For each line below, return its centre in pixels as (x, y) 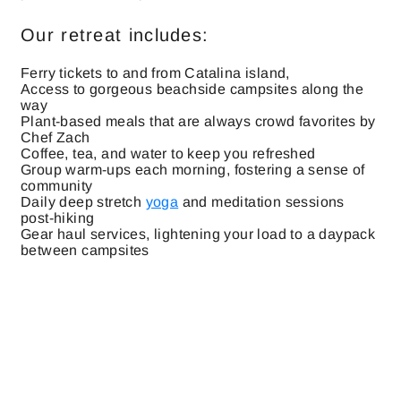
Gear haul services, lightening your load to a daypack (198, 234)
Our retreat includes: (115, 35)
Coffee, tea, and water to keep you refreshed (168, 154)
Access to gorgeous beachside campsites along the (192, 89)
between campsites (85, 250)
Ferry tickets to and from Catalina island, (158, 73)
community (57, 186)
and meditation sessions (261, 202)
